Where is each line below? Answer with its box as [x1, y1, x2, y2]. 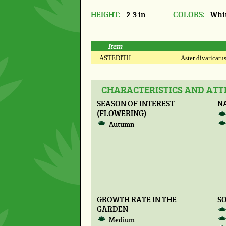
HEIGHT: [91, 9, 121, 20]
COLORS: [173, 9, 205, 20]
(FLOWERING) [96, 107, 146, 118]
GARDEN [96, 203, 128, 214]
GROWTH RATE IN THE [96, 193, 177, 204]
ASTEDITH [99, 53, 131, 62]
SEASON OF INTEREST [96, 97, 175, 108]
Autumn [109, 119, 135, 129]
